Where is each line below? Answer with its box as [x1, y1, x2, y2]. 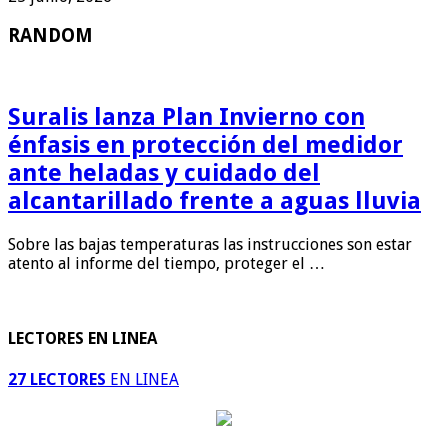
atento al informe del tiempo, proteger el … [8, 254, 325, 274]
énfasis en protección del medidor [8, 131, 403, 160]
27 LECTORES [8, 369, 106, 389]
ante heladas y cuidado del [8, 159, 320, 188]
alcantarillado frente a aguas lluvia [8, 187, 421, 216]
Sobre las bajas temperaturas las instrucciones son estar [8, 235, 412, 255]
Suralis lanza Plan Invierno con [8, 103, 365, 132]
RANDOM [8, 24, 93, 46]
